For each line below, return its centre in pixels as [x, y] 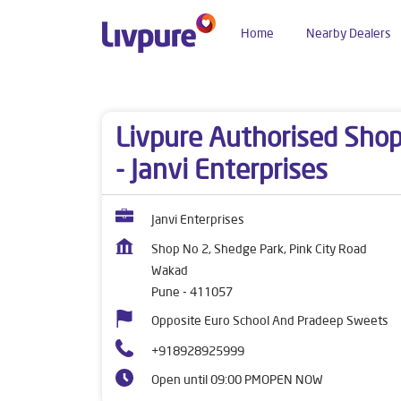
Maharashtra [250, 89]
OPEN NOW [292, 380]
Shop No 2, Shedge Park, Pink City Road [259, 249]
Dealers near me [147, 89]
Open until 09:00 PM [206, 380]
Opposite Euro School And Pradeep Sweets [270, 320]
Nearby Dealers [349, 33]
